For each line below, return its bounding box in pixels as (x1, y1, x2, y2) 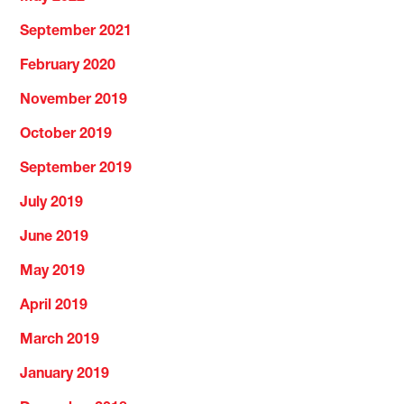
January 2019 (20, 367, 110, 382)
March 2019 (20, 333, 100, 348)
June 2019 (20, 230, 89, 245)
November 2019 (20, 93, 128, 108)
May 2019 (20, 264, 86, 280)
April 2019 (20, 298, 88, 314)
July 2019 (20, 196, 84, 211)
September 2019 (20, 161, 133, 177)
